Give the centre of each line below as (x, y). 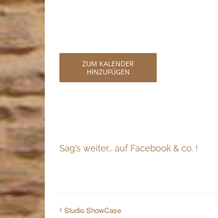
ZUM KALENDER (108, 64)
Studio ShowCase (93, 210)
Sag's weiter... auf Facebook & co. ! (128, 148)
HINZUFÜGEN (108, 72)
